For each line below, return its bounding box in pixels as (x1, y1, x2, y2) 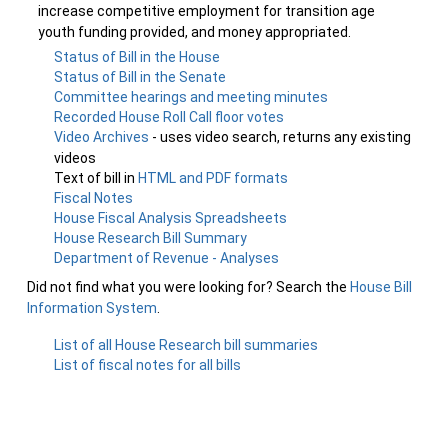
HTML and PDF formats (138, 170, 289, 186)
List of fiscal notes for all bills (54, 357, 242, 373)
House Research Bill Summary (54, 230, 248, 246)
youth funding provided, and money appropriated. (38, 24, 351, 40)
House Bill (350, 279, 412, 295)
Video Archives (54, 129, 153, 145)
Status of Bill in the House (54, 49, 221, 65)
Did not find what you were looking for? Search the (27, 279, 350, 295)
